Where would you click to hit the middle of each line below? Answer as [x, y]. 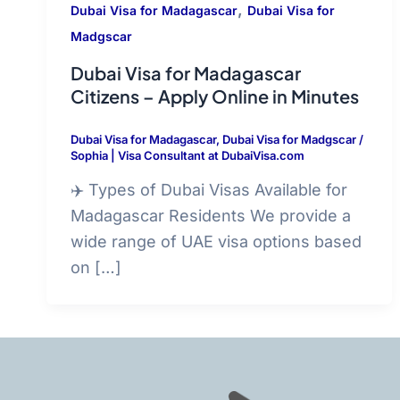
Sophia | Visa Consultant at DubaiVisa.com [187, 155]
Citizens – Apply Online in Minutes [215, 96]
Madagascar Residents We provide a [211, 216]
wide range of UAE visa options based [216, 242]
